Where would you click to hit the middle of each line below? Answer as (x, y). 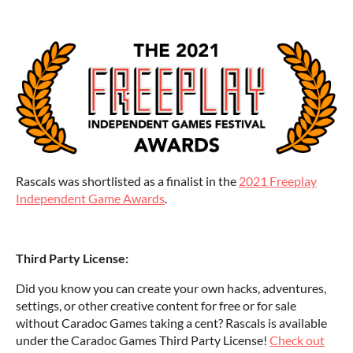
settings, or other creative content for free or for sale (156, 306)
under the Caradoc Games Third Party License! (143, 340)
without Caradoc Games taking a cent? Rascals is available (171, 323)
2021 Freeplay (278, 181)
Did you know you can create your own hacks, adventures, (171, 288)
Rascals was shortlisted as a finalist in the (127, 181)
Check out (297, 340)
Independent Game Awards (90, 199)
